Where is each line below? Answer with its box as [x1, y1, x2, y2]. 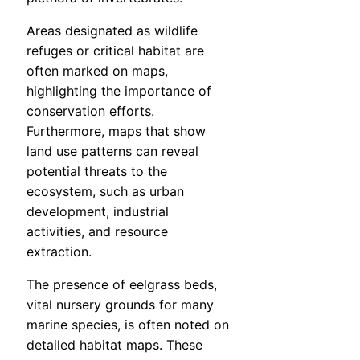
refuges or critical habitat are [27, 43, 204, 59]
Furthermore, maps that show [27, 123, 206, 140]
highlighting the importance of [27, 83, 211, 100]
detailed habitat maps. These [27, 337, 202, 354]
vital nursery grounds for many [27, 297, 214, 313]
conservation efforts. [27, 103, 154, 120]
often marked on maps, [27, 63, 168, 80]
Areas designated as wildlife [27, 22, 198, 39]
